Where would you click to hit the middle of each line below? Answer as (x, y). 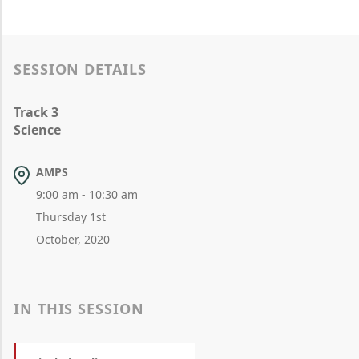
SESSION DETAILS (80, 69)
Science (37, 130)
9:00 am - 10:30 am (87, 194)
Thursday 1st (71, 217)
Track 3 (36, 112)
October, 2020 (73, 239)
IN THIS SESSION (79, 309)
